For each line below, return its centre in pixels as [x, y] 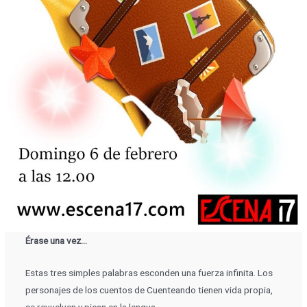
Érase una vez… [56, 241]
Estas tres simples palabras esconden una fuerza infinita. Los [149, 273]
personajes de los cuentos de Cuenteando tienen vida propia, [149, 290]
